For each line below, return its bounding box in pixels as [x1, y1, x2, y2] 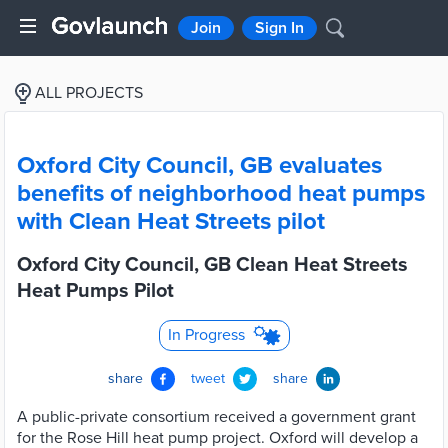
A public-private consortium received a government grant [17, 407, 416, 427]
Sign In [255, 18, 304, 38]
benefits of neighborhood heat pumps [17, 179, 425, 208]
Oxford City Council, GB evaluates [17, 151, 382, 180]
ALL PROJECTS [35, 83, 143, 103]
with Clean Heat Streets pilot [17, 207, 325, 236]
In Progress [167, 325, 245, 345]
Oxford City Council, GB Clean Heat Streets [17, 253, 408, 277]
